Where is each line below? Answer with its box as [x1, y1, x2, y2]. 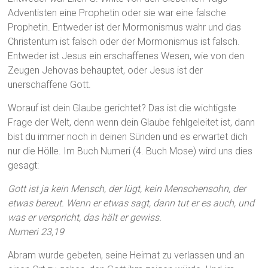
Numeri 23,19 [8, 226, 65, 238]
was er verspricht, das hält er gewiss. [8, 212, 162, 224]
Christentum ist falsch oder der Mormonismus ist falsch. [8, 36, 240, 48]
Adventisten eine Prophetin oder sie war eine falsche [8, 7, 227, 19]
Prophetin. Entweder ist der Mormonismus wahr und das [8, 22, 242, 33]
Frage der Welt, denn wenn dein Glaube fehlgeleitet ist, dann [8, 117, 255, 129]
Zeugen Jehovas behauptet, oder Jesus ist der [8, 65, 203, 77]
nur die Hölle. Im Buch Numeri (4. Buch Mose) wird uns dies [8, 145, 253, 157]
